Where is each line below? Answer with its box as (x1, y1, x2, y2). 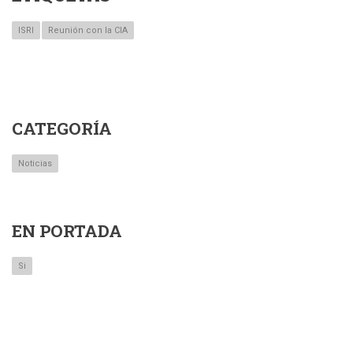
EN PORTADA (12, 219, 122, 242)
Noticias (18, 158, 52, 169)
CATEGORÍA (12, 117, 112, 139)
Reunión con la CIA (48, 24, 128, 35)
